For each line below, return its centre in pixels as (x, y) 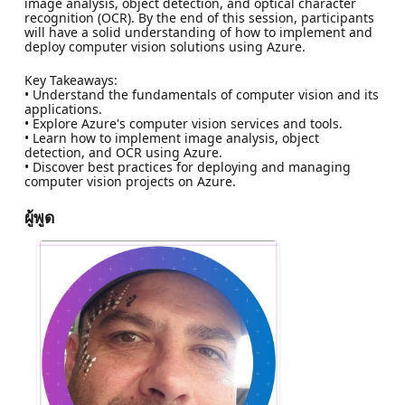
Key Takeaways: (71, 80)
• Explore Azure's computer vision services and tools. (183, 123)
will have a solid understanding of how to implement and (198, 32)
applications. (63, 108)
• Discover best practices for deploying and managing (187, 166)
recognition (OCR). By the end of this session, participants (199, 17)
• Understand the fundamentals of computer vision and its (201, 94)
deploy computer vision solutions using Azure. (165, 46)
